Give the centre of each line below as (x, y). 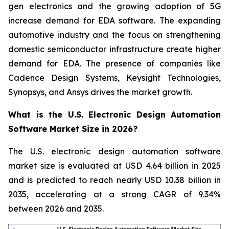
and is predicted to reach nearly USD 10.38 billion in (114, 180)
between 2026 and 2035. (56, 209)
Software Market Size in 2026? (73, 129)
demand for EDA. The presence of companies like (114, 64)
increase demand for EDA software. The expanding (114, 21)
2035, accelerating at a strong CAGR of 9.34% (114, 194)
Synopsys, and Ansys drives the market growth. (100, 92)
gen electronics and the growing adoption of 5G (114, 6)
